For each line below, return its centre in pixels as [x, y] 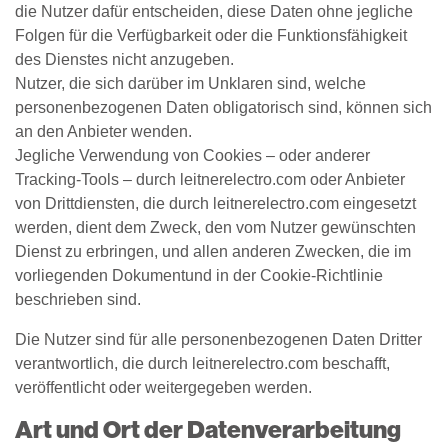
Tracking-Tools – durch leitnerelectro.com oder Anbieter [210, 179]
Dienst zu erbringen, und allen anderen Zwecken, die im [213, 251]
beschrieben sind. [78, 299]
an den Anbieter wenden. [103, 131]
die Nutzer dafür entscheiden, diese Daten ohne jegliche [214, 11]
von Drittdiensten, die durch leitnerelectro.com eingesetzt [215, 203]
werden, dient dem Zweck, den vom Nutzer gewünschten [215, 227]
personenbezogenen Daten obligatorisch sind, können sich [223, 107]
